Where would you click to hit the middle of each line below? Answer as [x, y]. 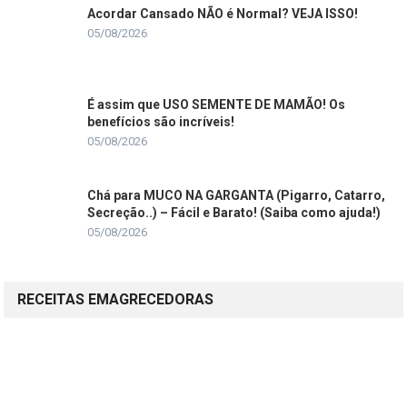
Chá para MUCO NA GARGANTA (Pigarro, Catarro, [237, 196]
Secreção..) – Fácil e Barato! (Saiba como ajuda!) [234, 213]
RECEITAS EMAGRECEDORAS [116, 300]
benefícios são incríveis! [161, 122]
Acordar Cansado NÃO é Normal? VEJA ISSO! [223, 14]
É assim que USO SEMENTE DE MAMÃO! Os [217, 105]
